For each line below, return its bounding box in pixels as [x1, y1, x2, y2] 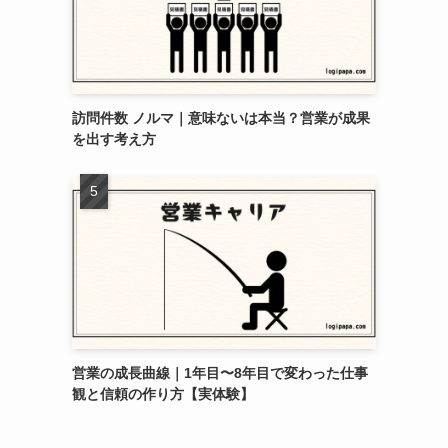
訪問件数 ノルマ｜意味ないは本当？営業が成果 [72, 109, 370, 126]
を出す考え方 [72, 130, 156, 147]
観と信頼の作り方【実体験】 [72, 385, 254, 402]
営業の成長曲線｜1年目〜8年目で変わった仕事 [72, 364, 368, 381]
